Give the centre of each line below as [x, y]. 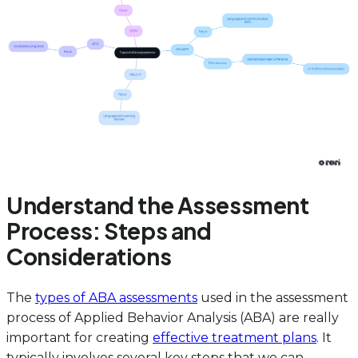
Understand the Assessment [158, 205]
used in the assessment [273, 298]
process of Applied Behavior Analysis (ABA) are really [173, 318]
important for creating [80, 338]
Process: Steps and [109, 231]
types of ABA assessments [116, 298]
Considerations [89, 257]
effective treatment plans [235, 338]
